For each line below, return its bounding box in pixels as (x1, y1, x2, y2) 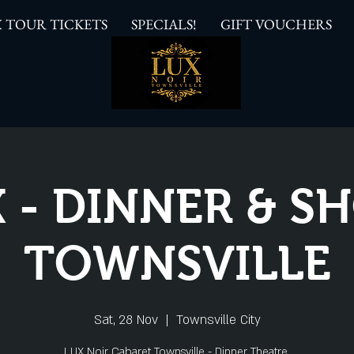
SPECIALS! (130, 15, 197, 33)
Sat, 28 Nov (93, 311, 158, 329)
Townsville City (175, 311, 261, 329)
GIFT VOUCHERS (220, 15, 332, 33)
